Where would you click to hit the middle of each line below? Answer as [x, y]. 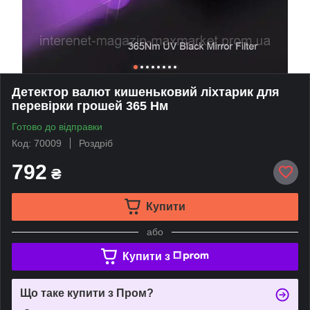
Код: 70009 [37, 143]
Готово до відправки [57, 126]
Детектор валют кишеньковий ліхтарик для [146, 92]
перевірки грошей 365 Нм [90, 106]
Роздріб [96, 143]
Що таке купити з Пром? [87, 293]
